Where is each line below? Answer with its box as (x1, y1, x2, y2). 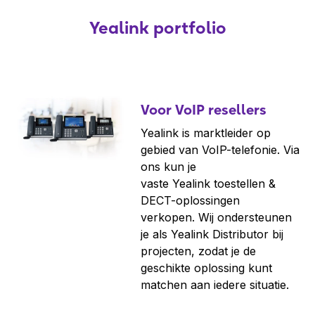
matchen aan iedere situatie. (141, 278, 292, 292)
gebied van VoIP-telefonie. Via (141, 143, 300, 157)
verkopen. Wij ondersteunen (141, 210, 292, 225)
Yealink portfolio (89, 18, 226, 39)
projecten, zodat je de (141, 244, 256, 259)
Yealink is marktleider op (141, 126, 271, 141)
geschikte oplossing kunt (141, 261, 272, 276)
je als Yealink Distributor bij (141, 227, 283, 242)
